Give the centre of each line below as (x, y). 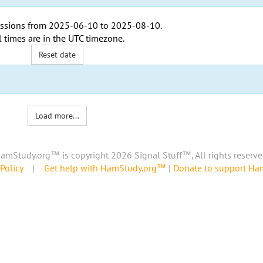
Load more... (58, 116)
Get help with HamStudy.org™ (105, 168)
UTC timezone (95, 38)
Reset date (58, 55)
